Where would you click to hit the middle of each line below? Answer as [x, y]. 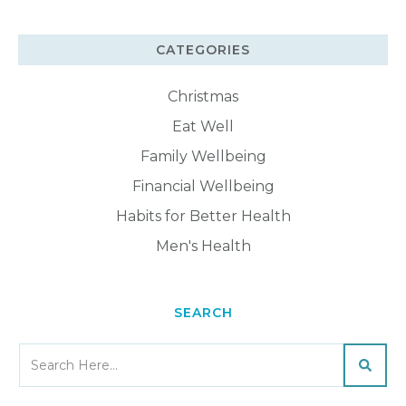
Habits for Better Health [203, 216]
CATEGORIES [203, 49]
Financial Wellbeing [203, 186]
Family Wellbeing [203, 156]
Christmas [203, 96]
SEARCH [203, 312]
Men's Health [203, 246]
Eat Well [203, 126]
